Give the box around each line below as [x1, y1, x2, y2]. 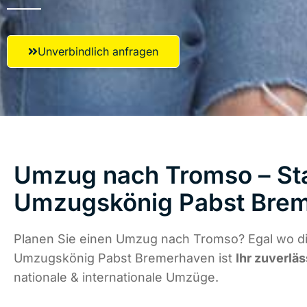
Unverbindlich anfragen [38, 45, 158, 58]
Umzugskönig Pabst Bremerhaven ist [14, 251, 236, 266]
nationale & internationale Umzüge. [14, 270, 219, 285]
